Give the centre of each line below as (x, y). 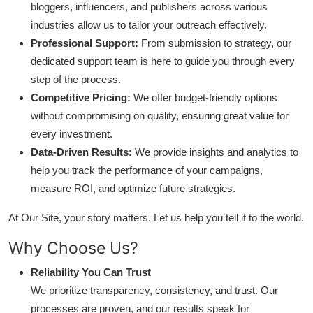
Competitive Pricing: (81, 97)
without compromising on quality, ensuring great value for (160, 116)
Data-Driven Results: (81, 152)
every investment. (72, 134)
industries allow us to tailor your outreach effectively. (149, 25)
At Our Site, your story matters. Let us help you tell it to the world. (156, 218)
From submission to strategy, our (216, 43)
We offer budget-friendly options (205, 97)
